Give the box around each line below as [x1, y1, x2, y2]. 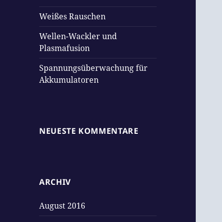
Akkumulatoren [39, 74, 99, 86]
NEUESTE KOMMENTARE [39, 125, 139, 137]
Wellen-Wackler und [39, 31, 117, 42]
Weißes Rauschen [39, 11, 106, 22]
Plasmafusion [39, 43, 90, 54]
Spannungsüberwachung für [39, 62, 148, 74]
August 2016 [39, 200, 86, 212]
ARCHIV [39, 176, 71, 188]
